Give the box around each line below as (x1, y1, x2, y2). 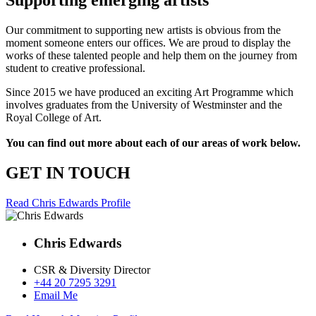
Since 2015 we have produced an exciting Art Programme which (6, 86, 293, 99)
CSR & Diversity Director (34, 264, 150, 276)
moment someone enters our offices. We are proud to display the (6, 37, 291, 49)
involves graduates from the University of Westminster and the (6, 99, 282, 111)
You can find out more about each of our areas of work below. (6, 137, 300, 150)
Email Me (34, 289, 78, 302)
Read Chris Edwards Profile (6, 196, 130, 209)
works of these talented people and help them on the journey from (6, 49, 297, 62)
